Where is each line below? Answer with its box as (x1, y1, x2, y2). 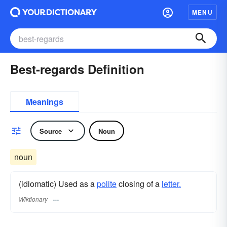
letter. (162, 178, 181, 190)
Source (40, 126, 62, 136)
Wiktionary (19, 195, 48, 204)
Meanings (26, 96, 63, 107)
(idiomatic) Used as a (19, 178, 97, 190)
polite (97, 178, 117, 190)
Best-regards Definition (10, 60, 144, 78)
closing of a (117, 178, 162, 190)
